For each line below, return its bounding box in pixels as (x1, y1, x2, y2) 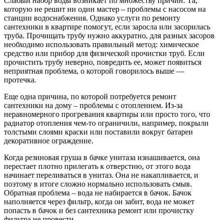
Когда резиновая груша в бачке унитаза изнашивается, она (4, 153, 200, 162)
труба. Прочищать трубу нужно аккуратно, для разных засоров (4, 31, 215, 40)
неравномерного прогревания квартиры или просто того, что (4, 110, 210, 118)
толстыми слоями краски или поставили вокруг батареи (4, 127, 193, 136)
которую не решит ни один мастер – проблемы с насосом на (4, 4, 206, 13)
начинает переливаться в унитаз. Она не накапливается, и (4, 170, 198, 179)
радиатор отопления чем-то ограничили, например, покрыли (4, 118, 209, 127)
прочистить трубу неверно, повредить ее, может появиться (4, 57, 201, 66)
